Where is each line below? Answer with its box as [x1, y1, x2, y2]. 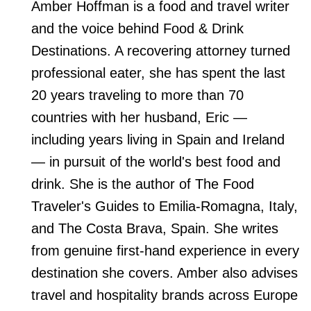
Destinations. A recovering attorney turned [31, 43, 290, 59]
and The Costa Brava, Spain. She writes [31, 221, 278, 237]
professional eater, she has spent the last [31, 65, 285, 81]
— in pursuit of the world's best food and [31, 154, 280, 170]
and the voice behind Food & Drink [31, 21, 244, 37]
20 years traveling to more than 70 [31, 87, 244, 103]
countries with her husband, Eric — [31, 110, 247, 126]
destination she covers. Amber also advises [31, 265, 298, 281]
